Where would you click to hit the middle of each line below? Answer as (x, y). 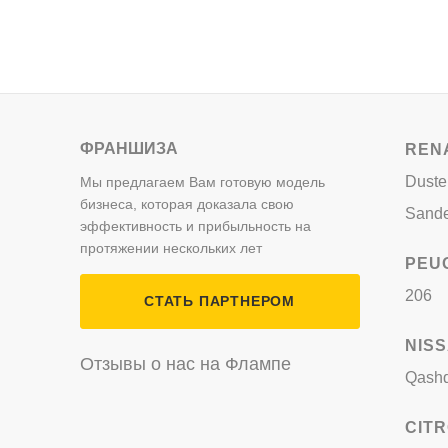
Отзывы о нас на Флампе (185, 364)
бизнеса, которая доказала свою (186, 204)
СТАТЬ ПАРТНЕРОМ (219, 301)
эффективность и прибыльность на (195, 226)
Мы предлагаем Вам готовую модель (202, 182)
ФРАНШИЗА (128, 148)
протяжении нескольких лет (170, 248)
